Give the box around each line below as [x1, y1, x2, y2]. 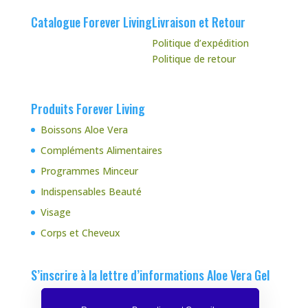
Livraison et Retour [151, 13, 245, 32]
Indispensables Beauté [40, 185, 142, 199]
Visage [40, 206, 71, 219]
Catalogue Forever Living [30, 13, 152, 32]
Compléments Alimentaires [40, 144, 162, 157]
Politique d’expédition [151, 36, 249, 50]
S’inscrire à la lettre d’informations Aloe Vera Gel [30, 266, 269, 285]
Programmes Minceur [40, 164, 138, 178]
